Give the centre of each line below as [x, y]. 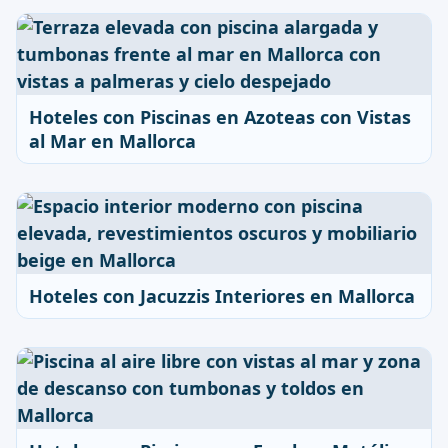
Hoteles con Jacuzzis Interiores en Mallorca [222, 296]
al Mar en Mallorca [112, 141]
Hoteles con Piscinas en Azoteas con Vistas [220, 117]
